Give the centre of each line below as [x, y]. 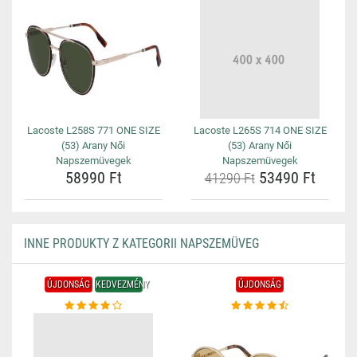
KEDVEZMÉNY [122, 284]
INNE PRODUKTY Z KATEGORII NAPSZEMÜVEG [141, 243]
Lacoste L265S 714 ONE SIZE [260, 130]
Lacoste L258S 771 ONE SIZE [93, 130]
